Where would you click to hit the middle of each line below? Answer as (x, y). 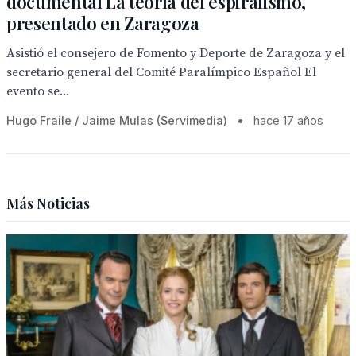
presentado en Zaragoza (103, 23)
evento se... (38, 91)
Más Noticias (48, 203)
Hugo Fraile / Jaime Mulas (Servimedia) (117, 120)
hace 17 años (288, 120)
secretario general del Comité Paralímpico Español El (161, 72)
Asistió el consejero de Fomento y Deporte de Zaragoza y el (176, 53)
